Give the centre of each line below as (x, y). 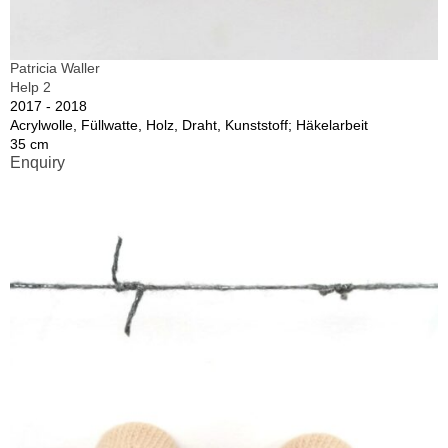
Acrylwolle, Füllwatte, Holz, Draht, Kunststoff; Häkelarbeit (189, 124)
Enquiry (37, 162)
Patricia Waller (55, 67)
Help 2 (30, 86)
